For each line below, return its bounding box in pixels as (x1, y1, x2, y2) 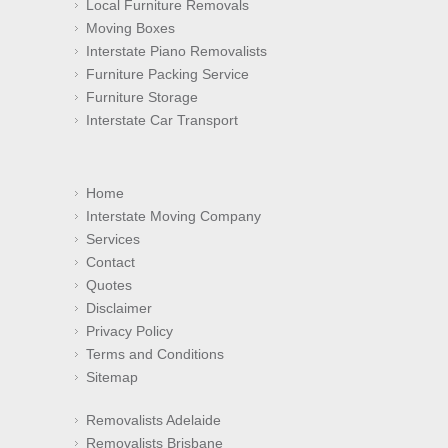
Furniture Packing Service (86, 66, 249, 83)
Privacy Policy (86, 323, 173, 340)
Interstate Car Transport (86, 112, 238, 129)
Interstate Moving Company (86, 208, 261, 225)
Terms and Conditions (86, 346, 224, 363)
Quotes (86, 277, 132, 294)
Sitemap (86, 369, 138, 386)
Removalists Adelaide (86, 412, 221, 429)
